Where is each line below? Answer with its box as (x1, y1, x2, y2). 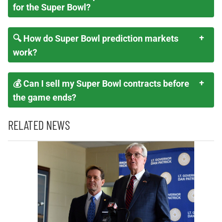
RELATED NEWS (8, 117, 69, 132)
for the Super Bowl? (13, 2, 91, 12)
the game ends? (13, 92, 76, 103)
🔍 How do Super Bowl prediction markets (13, 33, 178, 44)
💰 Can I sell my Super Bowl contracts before (13, 78, 189, 89)
